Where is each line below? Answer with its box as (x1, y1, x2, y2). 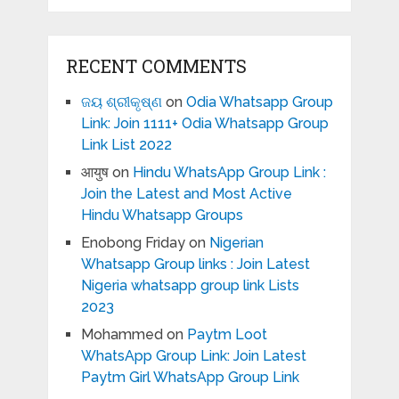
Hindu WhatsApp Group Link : (132, 164, 326, 182)
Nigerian (208, 234, 264, 252)
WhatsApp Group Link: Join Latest (80, 347, 306, 365)
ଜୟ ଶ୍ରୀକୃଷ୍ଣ (80, 94, 162, 111)
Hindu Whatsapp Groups (80, 207, 243, 224)
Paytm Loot (186, 326, 267, 344)
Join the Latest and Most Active (80, 185, 292, 203)
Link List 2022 (80, 136, 172, 154)
